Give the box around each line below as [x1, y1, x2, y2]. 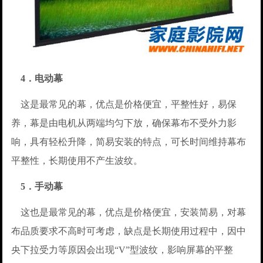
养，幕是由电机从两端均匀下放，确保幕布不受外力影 [11, 117, 237, 128]
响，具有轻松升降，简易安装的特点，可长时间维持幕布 [11, 136, 247, 147]
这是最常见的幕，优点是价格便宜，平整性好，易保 [11, 99, 237, 109]
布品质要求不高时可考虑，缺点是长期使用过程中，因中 [11, 225, 247, 236]
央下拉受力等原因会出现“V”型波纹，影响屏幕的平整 [11, 244, 234, 255]
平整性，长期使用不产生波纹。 [11, 155, 143, 166]
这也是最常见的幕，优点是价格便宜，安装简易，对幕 [11, 207, 247, 217]
